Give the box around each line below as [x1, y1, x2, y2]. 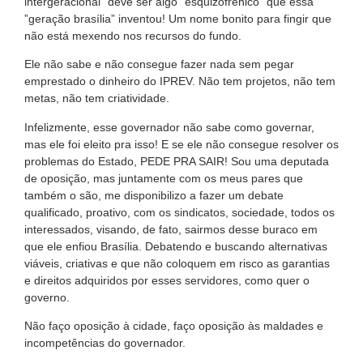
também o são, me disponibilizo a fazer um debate [24, 188, 284, 202]
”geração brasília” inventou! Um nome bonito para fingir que [24, 11, 331, 25]
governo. [24, 290, 70, 304]
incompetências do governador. [24, 335, 186, 349]
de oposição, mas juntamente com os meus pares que [24, 171, 303, 185]
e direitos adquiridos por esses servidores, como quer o [24, 273, 310, 287]
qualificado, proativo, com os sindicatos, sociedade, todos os [24, 205, 335, 219]
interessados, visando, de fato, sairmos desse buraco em [24, 222, 318, 236]
